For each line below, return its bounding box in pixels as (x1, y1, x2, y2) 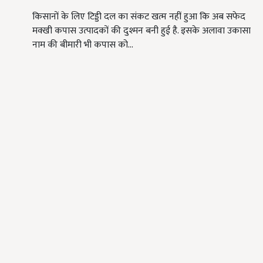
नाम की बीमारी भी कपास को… (32, 37, 133, 53)
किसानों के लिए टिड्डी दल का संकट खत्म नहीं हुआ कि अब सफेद (32, 9, 245, 25)
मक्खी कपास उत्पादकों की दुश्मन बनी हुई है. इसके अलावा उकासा (32, 23, 251, 39)
